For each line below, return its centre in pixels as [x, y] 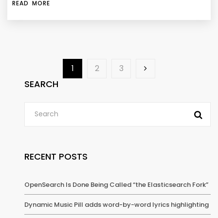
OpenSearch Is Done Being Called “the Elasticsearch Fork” [116, 184]
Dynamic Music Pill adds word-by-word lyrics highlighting [117, 204]
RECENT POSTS [56, 156]
